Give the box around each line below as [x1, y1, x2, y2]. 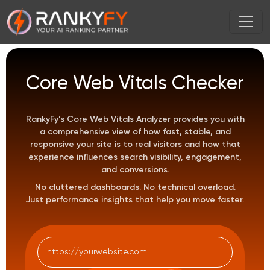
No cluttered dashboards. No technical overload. [34, 183, 236, 192]
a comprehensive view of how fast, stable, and [39, 128, 231, 136]
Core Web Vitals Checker [26, 74, 244, 93]
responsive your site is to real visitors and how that [30, 140, 240, 149]
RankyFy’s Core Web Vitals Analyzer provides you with [25, 115, 245, 124]
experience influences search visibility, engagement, [28, 153, 242, 162]
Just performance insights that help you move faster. [26, 196, 244, 204]
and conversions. [101, 166, 169, 174]
